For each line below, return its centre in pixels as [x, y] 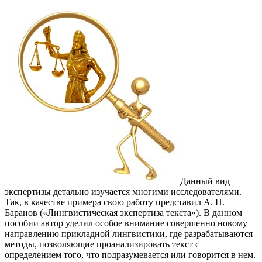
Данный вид [205, 181]
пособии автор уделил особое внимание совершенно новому [126, 223]
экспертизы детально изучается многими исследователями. [123, 191]
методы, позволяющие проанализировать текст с [102, 244]
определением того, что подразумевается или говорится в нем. [130, 254]
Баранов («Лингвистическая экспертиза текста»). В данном [123, 212]
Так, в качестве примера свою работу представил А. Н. [115, 202]
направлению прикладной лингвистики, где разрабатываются [129, 233]
